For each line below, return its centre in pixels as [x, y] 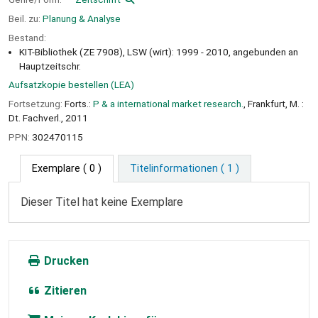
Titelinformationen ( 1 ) [184, 168]
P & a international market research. [168, 104]
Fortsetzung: [35, 104]
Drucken [65, 261]
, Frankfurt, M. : [274, 104]
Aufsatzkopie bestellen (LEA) [71, 85]
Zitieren [64, 290]
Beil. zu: [26, 18]
